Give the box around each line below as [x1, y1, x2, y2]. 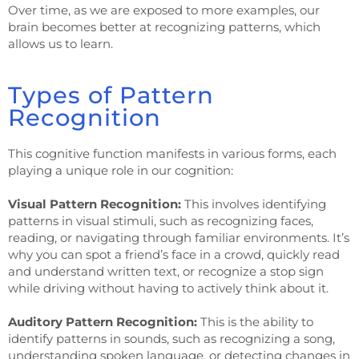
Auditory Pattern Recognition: [8, 313, 197, 329]
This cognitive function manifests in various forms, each [8, 145, 337, 161]
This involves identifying [181, 196, 326, 212]
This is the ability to [197, 313, 313, 329]
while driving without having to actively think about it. [8, 280, 329, 296]
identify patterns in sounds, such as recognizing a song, [8, 330, 335, 346]
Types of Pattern [8, 80, 214, 109]
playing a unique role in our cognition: [8, 162, 233, 178]
